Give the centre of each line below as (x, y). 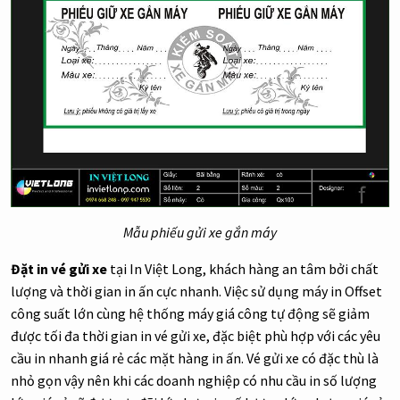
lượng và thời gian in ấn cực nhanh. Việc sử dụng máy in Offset (196, 291)
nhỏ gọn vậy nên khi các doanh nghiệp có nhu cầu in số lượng (194, 380)
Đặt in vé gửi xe (59, 268)
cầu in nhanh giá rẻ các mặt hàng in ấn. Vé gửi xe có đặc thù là (195, 358)
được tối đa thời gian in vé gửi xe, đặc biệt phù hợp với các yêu (196, 335)
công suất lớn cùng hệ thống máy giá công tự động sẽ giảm (190, 313)
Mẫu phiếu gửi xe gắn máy (200, 232)
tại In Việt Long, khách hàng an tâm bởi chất (243, 268)
